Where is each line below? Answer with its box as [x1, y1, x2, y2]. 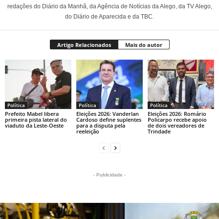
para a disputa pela [76, 122, 125, 130]
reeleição [76, 128, 99, 135]
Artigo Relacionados [57, 41, 111, 48]
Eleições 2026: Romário [147, 110, 206, 118]
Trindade [147, 128, 171, 135]
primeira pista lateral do [5, 116, 67, 124]
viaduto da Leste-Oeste [5, 122, 64, 130]
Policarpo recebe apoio [147, 116, 207, 124]
